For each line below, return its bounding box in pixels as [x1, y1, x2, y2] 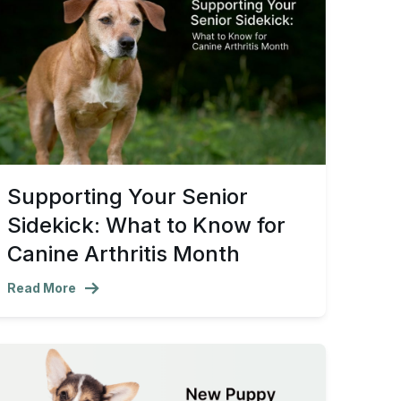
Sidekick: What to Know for [7, 212, 286, 239]
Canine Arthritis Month [7, 241, 240, 268]
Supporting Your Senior [7, 183, 248, 210]
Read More [7, 280, 76, 296]
